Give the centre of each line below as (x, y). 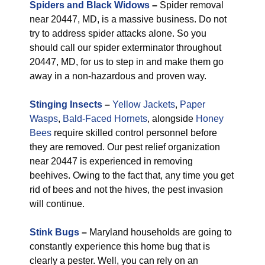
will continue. (57, 204)
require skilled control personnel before (134, 133)
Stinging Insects (66, 104)
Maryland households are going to (159, 232)
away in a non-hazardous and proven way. (118, 76)
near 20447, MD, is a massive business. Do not (128, 19)
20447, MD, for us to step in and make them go (127, 62)
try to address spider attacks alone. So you (118, 33)
